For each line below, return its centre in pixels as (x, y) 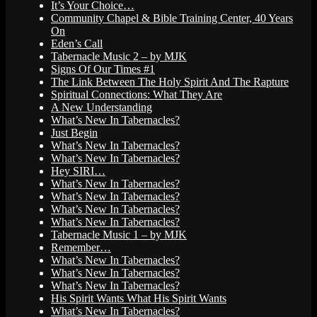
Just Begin (74, 133)
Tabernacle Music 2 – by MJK (119, 57)
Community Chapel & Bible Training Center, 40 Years (172, 18)
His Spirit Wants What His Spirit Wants (139, 299)
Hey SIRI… (78, 171)
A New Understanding (102, 108)
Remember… (81, 248)
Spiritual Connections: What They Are (137, 95)
